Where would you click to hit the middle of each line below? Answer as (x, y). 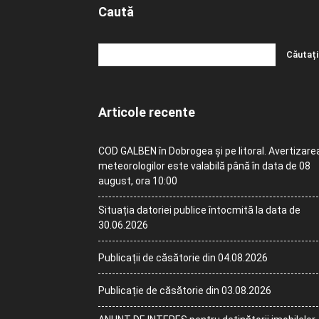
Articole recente (147, 112)
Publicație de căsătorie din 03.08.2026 (185, 291)
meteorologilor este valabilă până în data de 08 (204, 166)
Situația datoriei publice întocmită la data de (199, 210)
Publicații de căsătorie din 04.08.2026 (183, 258)
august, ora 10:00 (138, 181)
